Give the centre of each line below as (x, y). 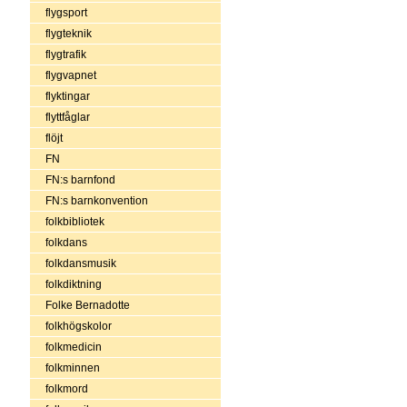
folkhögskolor (78, 326)
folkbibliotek (74, 221)
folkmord (66, 388)
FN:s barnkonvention (96, 200)
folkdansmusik (80, 263)
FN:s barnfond (80, 179)
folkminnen (72, 367)
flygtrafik (65, 54)
